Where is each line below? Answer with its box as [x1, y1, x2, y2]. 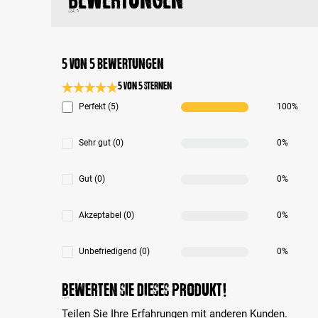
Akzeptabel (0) [79, 210, 134, 221]
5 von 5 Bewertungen [62, 56, 164, 72]
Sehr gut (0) [79, 138, 124, 148]
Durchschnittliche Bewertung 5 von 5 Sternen [61, 93, 273, 106]
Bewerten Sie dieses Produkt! [62, 280, 227, 300]
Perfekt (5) [79, 102, 119, 112]
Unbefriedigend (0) [79, 246, 150, 257]
